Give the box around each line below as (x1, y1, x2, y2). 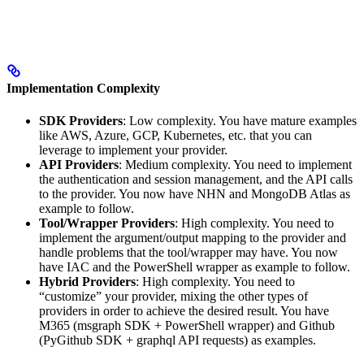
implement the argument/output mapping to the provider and (39, 230, 346, 245)
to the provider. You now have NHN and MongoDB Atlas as (39, 186, 350, 201)
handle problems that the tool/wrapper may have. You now (39, 245, 338, 259)
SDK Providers (39, 113, 123, 128)
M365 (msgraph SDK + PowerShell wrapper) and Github (39, 318, 335, 332)
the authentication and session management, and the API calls (39, 171, 353, 186)
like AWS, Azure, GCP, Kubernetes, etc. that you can (39, 128, 312, 142)
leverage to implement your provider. (39, 142, 227, 157)
